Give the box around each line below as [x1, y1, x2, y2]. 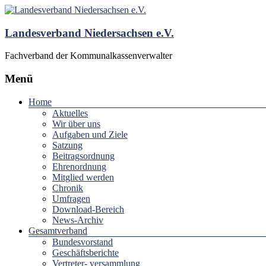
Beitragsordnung [52, 150, 115, 161]
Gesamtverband [28, 225, 87, 236]
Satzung [52, 140, 83, 150]
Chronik [52, 182, 83, 193]
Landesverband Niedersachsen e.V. [5, 26, 174, 39]
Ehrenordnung [52, 161, 106, 172]
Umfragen [52, 193, 90, 204]
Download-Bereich [52, 204, 124, 214]
